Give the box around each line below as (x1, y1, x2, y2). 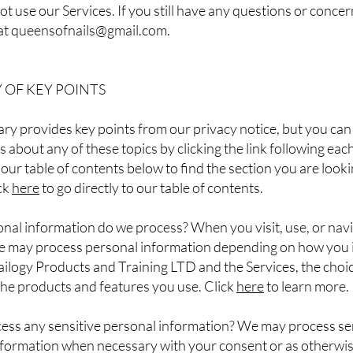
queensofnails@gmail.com (11, 21, 167, 39)
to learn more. (264, 277, 349, 295)
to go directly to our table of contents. (39, 179, 263, 197)
